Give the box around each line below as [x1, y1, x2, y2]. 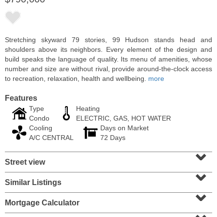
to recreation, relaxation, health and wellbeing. [5, 75, 148, 82]
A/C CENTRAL [29, 134, 74, 141]
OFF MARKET [31, 139, 93, 150]
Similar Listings [5, 178, 62, 186]
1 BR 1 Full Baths [30, 174, 83, 181]
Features [5, 94, 37, 102]
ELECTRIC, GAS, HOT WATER [76, 114, 171, 122]
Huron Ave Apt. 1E [38, 158, 88, 165]
